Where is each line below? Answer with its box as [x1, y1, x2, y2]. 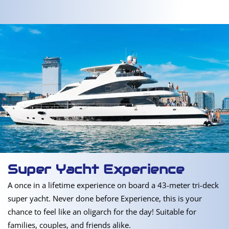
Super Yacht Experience [8, 161, 184, 177]
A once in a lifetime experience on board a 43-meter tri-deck [8, 180, 219, 190]
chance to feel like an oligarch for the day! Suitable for [8, 207, 196, 217]
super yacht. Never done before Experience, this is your [8, 193, 202, 203]
